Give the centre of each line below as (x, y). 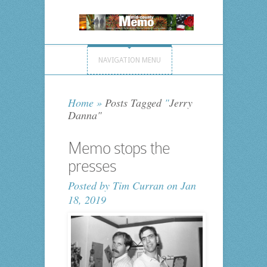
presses (92, 166)
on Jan (180, 186)
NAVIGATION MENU (129, 60)
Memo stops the (119, 148)
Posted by (90, 186)
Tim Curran (138, 186)
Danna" (85, 115)
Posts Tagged (133, 103)
